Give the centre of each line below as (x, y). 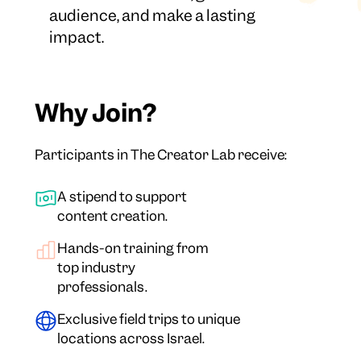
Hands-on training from (133, 249)
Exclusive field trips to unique (149, 320)
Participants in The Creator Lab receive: (161, 155)
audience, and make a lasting (152, 16)
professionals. (103, 287)
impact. (77, 38)
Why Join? (96, 113)
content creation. (113, 216)
